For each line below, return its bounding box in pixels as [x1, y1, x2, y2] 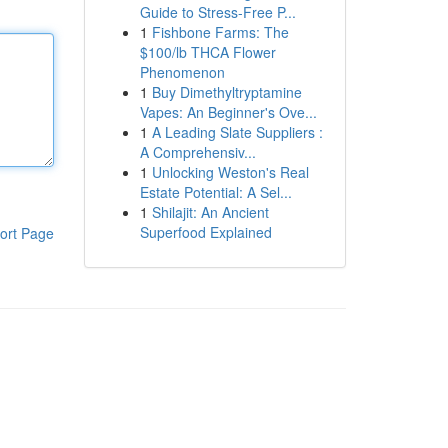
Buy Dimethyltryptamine [151, 82, 302, 102]
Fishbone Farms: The [151, 22, 289, 42]
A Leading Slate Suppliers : [151, 122, 323, 142]
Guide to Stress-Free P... [139, 2, 296, 22]
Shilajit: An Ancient [151, 202, 269, 222]
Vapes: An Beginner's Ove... [139, 102, 317, 122]
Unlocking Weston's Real [151, 162, 309, 182]
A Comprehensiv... [139, 142, 256, 162]
